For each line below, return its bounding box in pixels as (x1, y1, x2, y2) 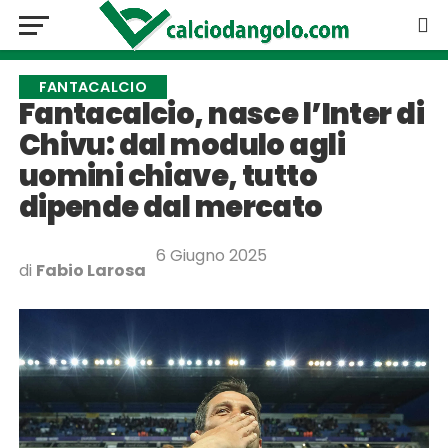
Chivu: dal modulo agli (18, 125, 345, 165)
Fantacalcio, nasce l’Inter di (18, 94, 424, 134)
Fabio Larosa (35, 259, 146, 282)
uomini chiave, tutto (18, 156, 318, 196)
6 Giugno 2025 (155, 244, 267, 267)
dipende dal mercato (18, 187, 323, 227)
